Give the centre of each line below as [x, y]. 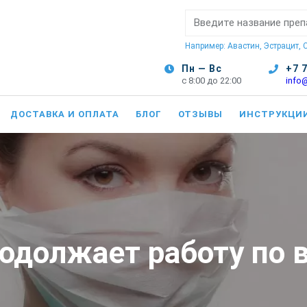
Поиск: [201, 15]
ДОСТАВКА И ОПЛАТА [65, 114]
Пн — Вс [202, 69]
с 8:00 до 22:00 [211, 81]
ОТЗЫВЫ [200, 114]
